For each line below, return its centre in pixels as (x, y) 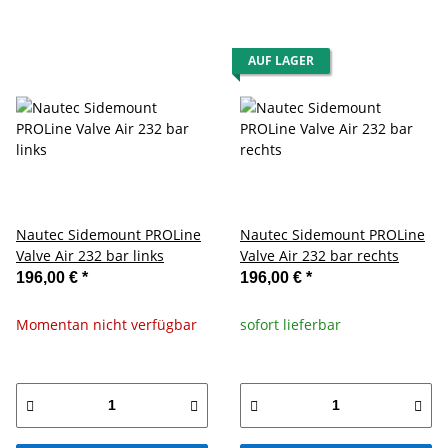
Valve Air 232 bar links (90, 255)
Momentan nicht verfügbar (106, 324)
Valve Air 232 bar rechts (319, 255)
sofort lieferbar (290, 324)
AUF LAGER (281, 60)
